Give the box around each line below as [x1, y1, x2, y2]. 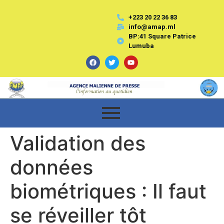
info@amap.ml [128, 23, 175, 30]
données [10, 154, 93, 179]
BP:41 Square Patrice [128, 32, 196, 40]
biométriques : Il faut [10, 178, 206, 203]
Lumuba [128, 42, 154, 49]
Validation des [10, 130, 145, 155]
